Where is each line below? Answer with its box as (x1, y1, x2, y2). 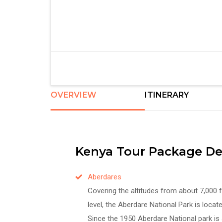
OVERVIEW (51, 90, 96, 100)
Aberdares (88, 172, 121, 181)
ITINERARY (145, 90, 189, 100)
